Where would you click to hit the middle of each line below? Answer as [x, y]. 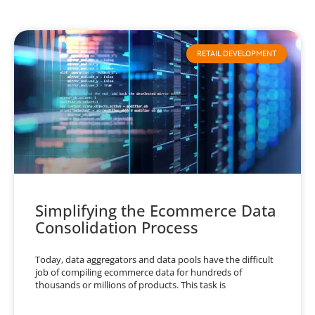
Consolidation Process [117, 227]
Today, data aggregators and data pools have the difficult [154, 260]
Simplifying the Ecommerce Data [156, 211]
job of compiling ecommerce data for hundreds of [139, 272]
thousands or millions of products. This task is [130, 285]
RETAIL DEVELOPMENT [237, 53]
